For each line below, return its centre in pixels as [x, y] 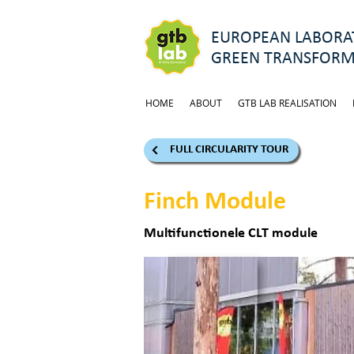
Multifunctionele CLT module [231, 233]
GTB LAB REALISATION [287, 103]
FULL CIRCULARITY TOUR [229, 150]
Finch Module [215, 202]
